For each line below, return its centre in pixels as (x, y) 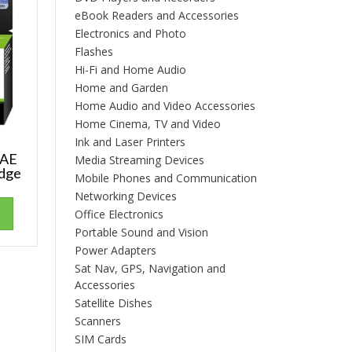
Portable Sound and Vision (141, 232)
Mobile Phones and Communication (165, 178)
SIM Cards (100, 339)
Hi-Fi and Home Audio (130, 70)
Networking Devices (125, 196)
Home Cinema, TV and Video (147, 124)
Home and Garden (121, 88)
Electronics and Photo (130, 33)
